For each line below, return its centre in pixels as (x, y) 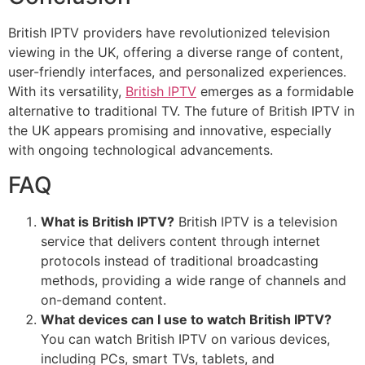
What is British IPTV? (108, 221)
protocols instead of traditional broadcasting (180, 260)
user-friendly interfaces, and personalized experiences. (177, 72)
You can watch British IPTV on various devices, (185, 339)
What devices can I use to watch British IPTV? (186, 319)
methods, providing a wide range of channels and (193, 280)
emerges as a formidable (275, 92)
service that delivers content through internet (180, 241)
